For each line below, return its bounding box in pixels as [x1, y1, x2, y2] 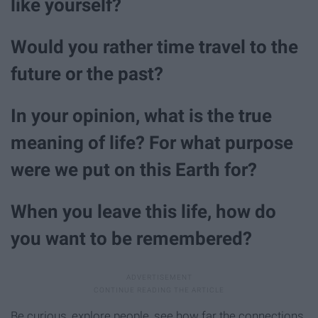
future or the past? [11, 62, 163, 84]
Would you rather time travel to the [11, 35, 298, 57]
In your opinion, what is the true [11, 105, 272, 127]
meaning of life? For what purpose [11, 132, 293, 154]
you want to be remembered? [11, 228, 252, 250]
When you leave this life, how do [11, 201, 276, 223]
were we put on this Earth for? [11, 159, 257, 181]
